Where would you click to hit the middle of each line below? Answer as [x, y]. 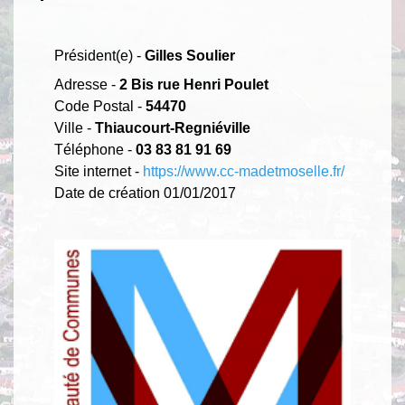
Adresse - [87, 85]
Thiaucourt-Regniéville [173, 128]
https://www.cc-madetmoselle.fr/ [244, 171]
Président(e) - [99, 56]
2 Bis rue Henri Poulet [194, 85]
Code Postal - [100, 106]
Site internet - [97, 171]
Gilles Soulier [190, 56]
